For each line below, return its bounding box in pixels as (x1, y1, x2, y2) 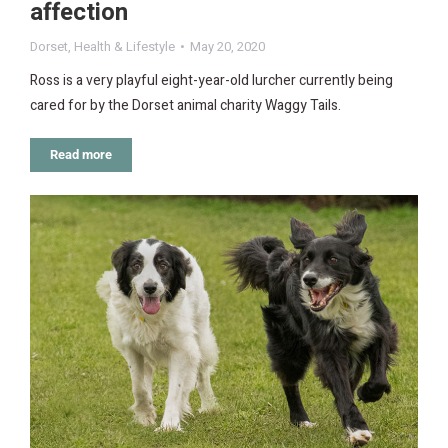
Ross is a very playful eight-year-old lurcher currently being (30, 70, 393, 92)
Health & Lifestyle (74, 37, 175, 57)
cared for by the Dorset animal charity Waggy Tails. (30, 95, 341, 117)
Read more (50, 147, 112, 163)
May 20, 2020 (190, 37, 265, 57)
